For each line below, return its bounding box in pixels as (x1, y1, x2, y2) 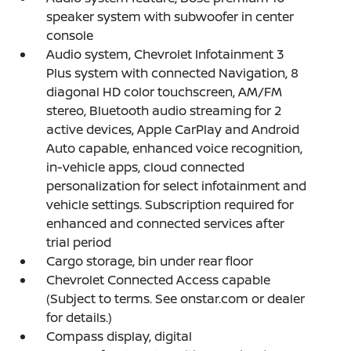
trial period (46, 233, 112, 251)
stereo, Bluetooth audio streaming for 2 (46, 101, 282, 119)
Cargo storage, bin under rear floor (46, 251, 254, 270)
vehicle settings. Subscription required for (46, 195, 295, 213)
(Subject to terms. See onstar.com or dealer (46, 289, 306, 307)
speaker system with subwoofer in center (46, 7, 295, 25)
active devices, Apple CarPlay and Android (46, 120, 300, 138)
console (46, 26, 94, 44)
